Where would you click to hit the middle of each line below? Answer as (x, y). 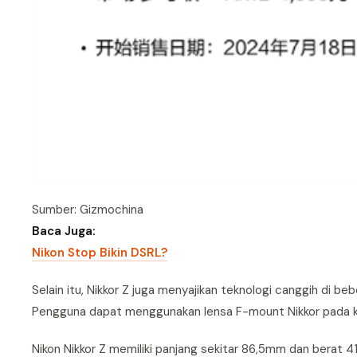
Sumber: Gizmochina (88, 209)
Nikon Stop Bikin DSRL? (100, 252)
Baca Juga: (64, 231)
